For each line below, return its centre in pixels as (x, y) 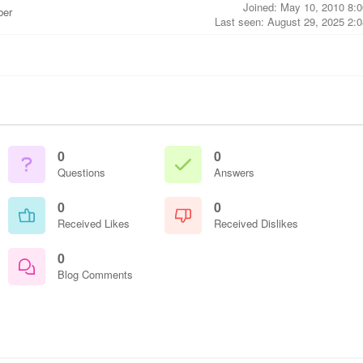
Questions (81, 172)
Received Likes (94, 223)
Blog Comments (95, 274)
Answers (234, 172)
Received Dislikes (256, 223)
